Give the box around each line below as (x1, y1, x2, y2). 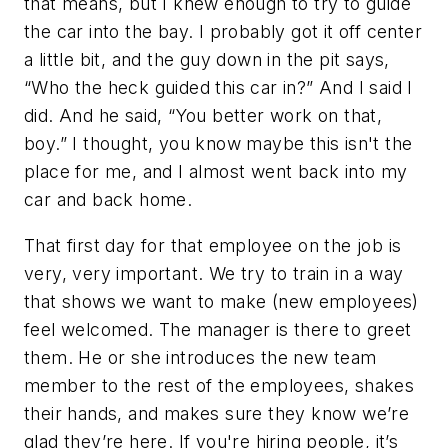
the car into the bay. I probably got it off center (24, 21, 422, 43)
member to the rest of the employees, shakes (24, 374, 415, 396)
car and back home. (24, 189, 193, 211)
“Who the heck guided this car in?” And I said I (24, 77, 413, 99)
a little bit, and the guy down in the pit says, (24, 49, 390, 71)
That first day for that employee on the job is (24, 234, 402, 256)
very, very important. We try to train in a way (24, 262, 404, 284)
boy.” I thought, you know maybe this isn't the (24, 133, 413, 155)
